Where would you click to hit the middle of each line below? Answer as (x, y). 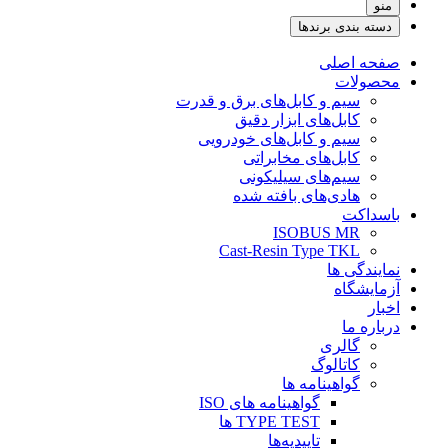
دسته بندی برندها (345, 26)
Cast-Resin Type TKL (289, 250)
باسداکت (371, 214)
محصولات (367, 81)
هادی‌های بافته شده (296, 195)
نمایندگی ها (363, 269)
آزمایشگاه (367, 288)
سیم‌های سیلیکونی (299, 176)
